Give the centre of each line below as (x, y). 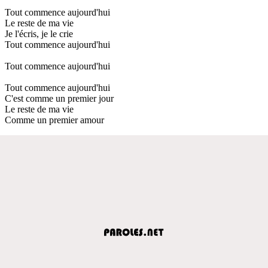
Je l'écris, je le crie (39, 33)
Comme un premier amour (54, 120)
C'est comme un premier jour (59, 98)
